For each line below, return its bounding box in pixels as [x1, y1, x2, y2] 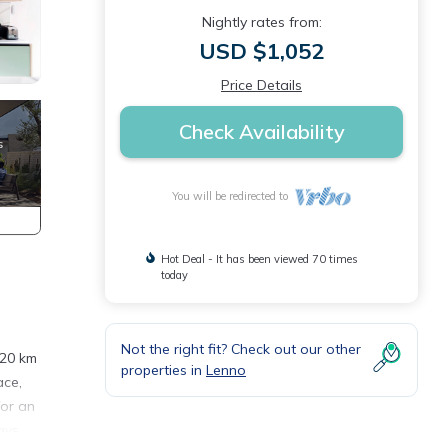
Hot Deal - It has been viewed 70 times [160, 252, 358, 266]
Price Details [221, 76, 302, 94]
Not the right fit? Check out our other [121, 340, 361, 358]
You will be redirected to [172, 189, 295, 203]
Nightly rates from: [201, 13, 322, 31]
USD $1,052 [199, 37, 324, 65]
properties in [121, 361, 206, 379]
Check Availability [178, 119, 345, 144]
